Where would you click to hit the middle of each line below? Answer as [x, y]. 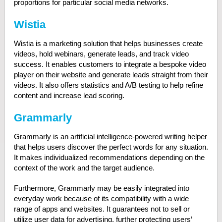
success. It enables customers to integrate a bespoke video [110, 64]
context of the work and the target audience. [85, 168]
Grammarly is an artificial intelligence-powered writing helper [110, 137]
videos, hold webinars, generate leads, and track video [101, 54]
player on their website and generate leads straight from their [111, 75]
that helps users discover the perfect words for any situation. [111, 147]
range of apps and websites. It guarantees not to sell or [102, 209]
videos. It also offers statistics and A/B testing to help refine [108, 85]
